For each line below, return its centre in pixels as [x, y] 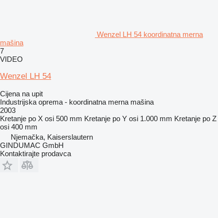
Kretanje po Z [195, 118]
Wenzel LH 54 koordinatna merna [150, 34]
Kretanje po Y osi [111, 118]
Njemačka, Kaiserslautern [52, 137]
